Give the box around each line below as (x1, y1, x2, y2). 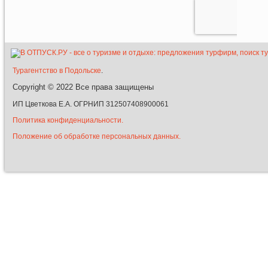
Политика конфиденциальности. (13, 116, 123, 125)
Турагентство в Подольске (13, 66, 101, 75)
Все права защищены (75, 83, 154, 92)
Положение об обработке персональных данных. (13, 132, 181, 141)
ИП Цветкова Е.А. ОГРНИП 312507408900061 (13, 100, 169, 109)
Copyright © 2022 (13, 83, 75, 92)
